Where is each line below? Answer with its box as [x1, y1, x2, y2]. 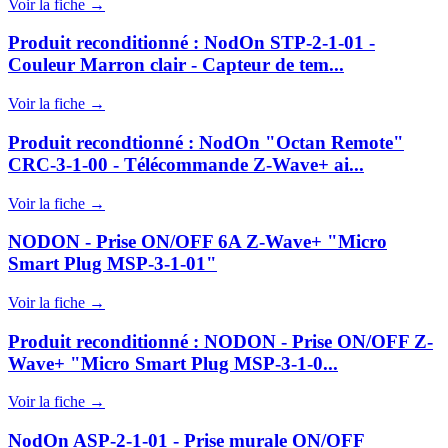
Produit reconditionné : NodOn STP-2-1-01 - [8, 32, 375, 54]
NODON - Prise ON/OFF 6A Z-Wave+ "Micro [8, 231, 387, 253]
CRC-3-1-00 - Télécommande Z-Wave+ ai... [8, 153, 364, 175]
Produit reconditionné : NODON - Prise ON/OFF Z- [8, 330, 433, 352]
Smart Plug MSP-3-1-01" [8, 253, 217, 275]
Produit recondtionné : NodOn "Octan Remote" [8, 131, 404, 153]
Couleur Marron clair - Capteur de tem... [8, 54, 344, 76]
